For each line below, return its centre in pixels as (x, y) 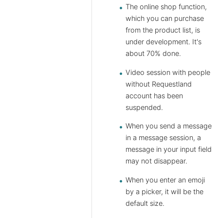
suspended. (144, 107)
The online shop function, (166, 7)
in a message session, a (163, 138)
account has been (154, 96)
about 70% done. (153, 54)
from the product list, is (163, 30)
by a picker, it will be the (164, 191)
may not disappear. (156, 161)
